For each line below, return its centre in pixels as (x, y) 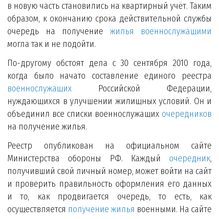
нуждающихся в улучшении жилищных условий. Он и (109, 101)
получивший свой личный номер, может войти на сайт (109, 171)
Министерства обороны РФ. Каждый (88, 158)
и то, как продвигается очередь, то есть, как (109, 197)
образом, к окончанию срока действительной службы (109, 19)
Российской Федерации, (142, 88)
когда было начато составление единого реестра (109, 76)
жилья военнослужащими (161, 31)
